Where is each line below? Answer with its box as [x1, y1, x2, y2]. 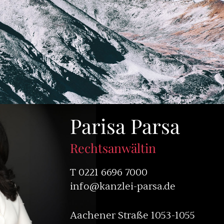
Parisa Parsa [70, 112, 180, 139]
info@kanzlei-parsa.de [70, 180, 176, 192]
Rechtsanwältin [70, 139, 156, 156]
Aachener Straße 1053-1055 [70, 209, 195, 221]
